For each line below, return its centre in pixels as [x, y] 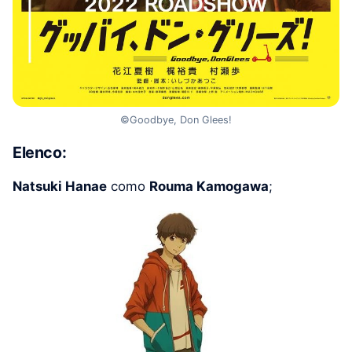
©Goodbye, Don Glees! [176, 120]
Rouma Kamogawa [209, 187]
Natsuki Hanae [60, 187]
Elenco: [40, 152]
